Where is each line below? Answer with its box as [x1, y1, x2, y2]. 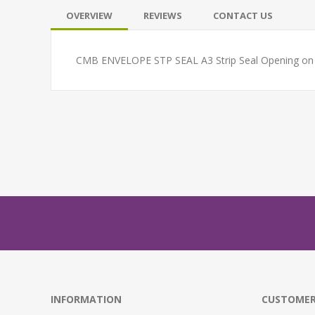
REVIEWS [143, 8, 182, 22]
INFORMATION [51, 292, 122, 306]
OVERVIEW [66, 8, 112, 22]
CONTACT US [213, 8, 273, 22]
